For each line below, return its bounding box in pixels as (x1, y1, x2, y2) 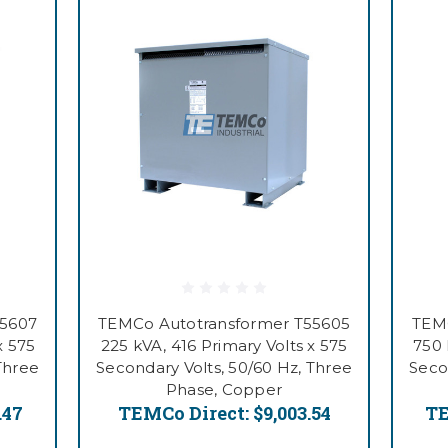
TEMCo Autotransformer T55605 (98, 314, 350, 334)
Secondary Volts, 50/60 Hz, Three (96, 358, 352, 378)
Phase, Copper (165, 380, 283, 400)
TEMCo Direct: (117, 401, 253, 426)
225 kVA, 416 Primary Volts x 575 (100, 336, 348, 356)
